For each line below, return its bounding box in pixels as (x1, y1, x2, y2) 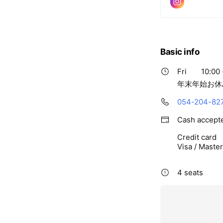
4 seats (177, 168, 203, 177)
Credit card (177, 132, 217, 142)
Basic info (160, 47, 200, 57)
